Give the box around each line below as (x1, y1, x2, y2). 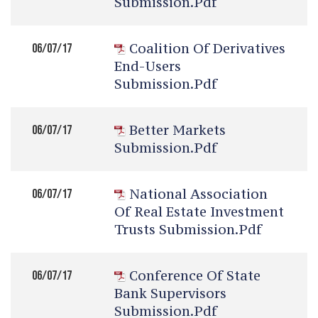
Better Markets (129, 121, 226, 138)
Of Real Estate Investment (114, 203, 284, 220)
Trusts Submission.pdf (114, 221, 262, 238)
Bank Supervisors (114, 285, 226, 302)
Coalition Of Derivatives (129, 40, 285, 57)
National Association (129, 185, 268, 202)
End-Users (114, 57, 181, 75)
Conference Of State (129, 267, 261, 284)
